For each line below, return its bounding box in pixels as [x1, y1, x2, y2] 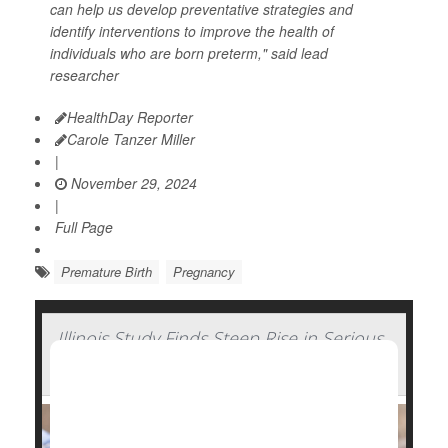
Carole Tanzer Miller [67, 129, 195, 150]
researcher [50, 65, 119, 86]
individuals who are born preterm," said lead [50, 43, 328, 64]
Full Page [55, 217, 113, 238]
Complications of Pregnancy [57, 354, 285, 379]
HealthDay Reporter [67, 107, 193, 128]
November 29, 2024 [67, 173, 197, 194]
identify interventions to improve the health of [50, 21, 334, 42]
